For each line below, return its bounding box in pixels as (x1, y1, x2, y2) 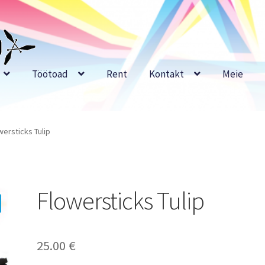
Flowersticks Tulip (37, 185, 205, 216)
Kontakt (148, 67, 184, 81)
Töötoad (31, 67, 68, 81)
